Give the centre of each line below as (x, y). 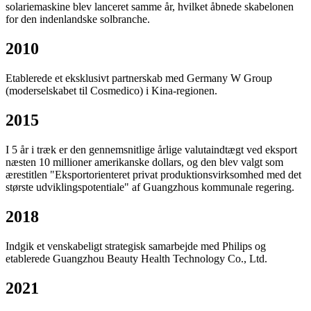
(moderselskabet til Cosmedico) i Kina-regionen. (111, 91)
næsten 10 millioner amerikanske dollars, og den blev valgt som (144, 162)
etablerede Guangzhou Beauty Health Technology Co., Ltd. (136, 258)
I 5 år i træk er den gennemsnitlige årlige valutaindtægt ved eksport (151, 149)
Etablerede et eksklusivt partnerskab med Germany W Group (139, 78)
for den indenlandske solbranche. (78, 19)
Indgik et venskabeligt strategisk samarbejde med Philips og (136, 246)
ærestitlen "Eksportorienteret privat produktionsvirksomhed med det (153, 174)
